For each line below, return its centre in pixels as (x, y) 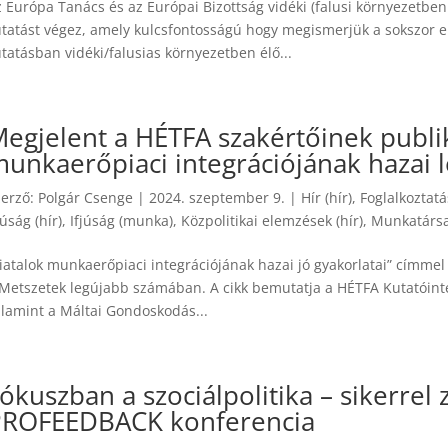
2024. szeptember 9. (217, 197)
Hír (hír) (327, 197)
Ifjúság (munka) (122, 220)
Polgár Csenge (86, 197)
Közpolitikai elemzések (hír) (272, 220)
